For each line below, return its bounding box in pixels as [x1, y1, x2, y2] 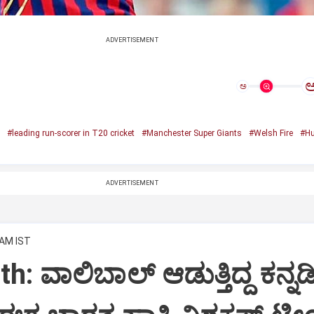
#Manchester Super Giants [141, 128, 242, 138]
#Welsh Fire [248, 128, 293, 138]
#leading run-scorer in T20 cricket [6, 128, 135, 138]
